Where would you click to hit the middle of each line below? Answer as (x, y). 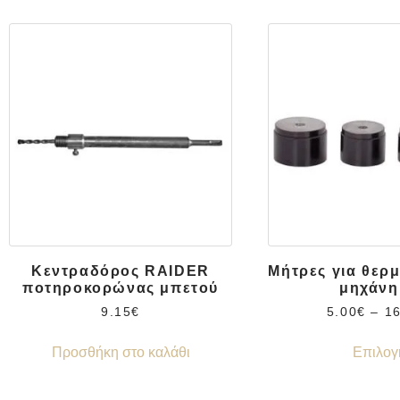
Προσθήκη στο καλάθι (121, 352)
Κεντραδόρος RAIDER (121, 271)
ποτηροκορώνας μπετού (121, 287)
